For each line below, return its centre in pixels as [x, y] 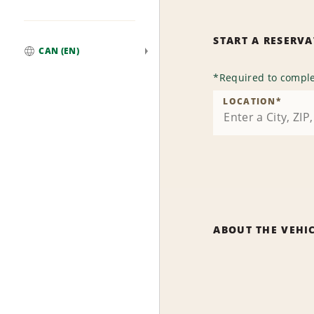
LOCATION [250, 101]
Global [40, 64]
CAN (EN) [59, 51]
